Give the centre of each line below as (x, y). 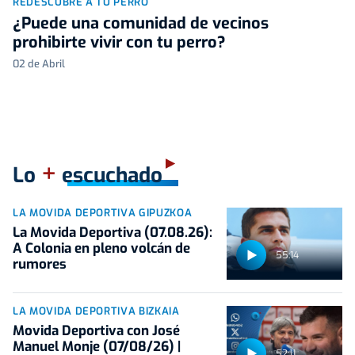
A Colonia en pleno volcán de (101, 248)
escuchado (109, 175)
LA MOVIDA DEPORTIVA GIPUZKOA (103, 212)
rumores (40, 264)
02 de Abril (39, 63)
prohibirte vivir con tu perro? (119, 42)
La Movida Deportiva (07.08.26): (113, 232)
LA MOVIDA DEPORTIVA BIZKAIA (96, 311)
